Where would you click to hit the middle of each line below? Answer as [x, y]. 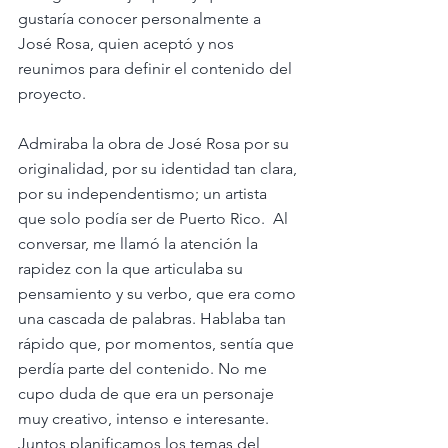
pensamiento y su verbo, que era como [159, 294]
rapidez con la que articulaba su [132, 269]
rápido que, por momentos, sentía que [158, 344]
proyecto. [54, 94]
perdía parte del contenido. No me [144, 369]
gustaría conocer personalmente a [141, 19]
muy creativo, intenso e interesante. [145, 419]
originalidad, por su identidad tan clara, [159, 169]
